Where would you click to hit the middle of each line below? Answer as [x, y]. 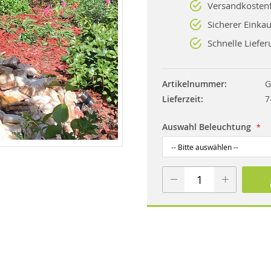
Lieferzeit [181, 99]
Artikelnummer [193, 84]
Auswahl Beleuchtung [206, 127]
